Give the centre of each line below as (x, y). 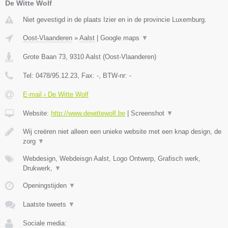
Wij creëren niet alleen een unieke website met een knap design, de (122, 132)
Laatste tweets (46, 205)
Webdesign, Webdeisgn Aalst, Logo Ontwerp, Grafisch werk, (112, 159)
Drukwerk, (39, 168)
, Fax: (87, 76)
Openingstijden (46, 186)
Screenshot (149, 113)
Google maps (121, 38)
